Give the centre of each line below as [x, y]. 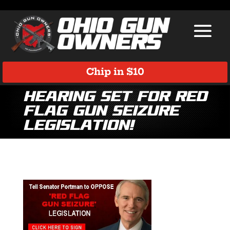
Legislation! [78, 126]
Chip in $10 [115, 72]
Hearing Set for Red [115, 97]
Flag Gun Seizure [101, 111]
